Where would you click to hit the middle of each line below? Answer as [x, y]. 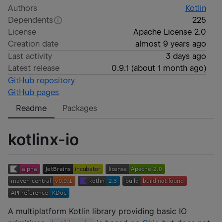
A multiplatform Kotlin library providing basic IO [97, 211]
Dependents [31, 20]
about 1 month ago [168, 68]
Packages [80, 108]
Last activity [30, 56]
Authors [23, 8]
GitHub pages [34, 92]
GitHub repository [42, 81]
